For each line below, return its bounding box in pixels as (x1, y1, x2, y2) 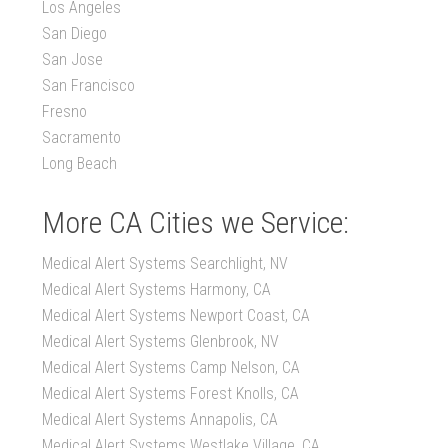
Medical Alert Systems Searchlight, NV (42, 254, 289, 274)
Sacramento (42, 128, 122, 148)
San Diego (42, 24, 108, 44)
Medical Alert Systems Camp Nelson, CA (42, 358, 301, 378)
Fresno (42, 102, 88, 122)
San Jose (42, 50, 104, 70)
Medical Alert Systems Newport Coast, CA (42, 306, 311, 326)
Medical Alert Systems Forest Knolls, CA (42, 384, 300, 404)
